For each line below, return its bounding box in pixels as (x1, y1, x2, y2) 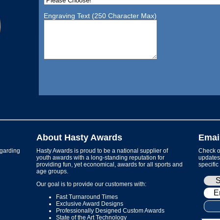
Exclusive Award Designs (56, 200, 123, 207)
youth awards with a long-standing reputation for (36, 154, 165, 161)
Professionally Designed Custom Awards (56, 207, 165, 214)
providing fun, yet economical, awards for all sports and (36, 161, 183, 168)
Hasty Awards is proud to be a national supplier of (36, 147, 168, 154)
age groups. (36, 168, 68, 175)
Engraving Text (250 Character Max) (44, 12, 157, 20)
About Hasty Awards (36, 133, 122, 142)
